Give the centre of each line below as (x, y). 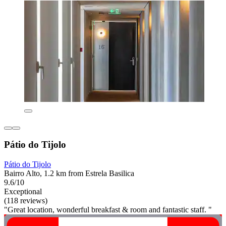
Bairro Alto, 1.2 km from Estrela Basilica (69, 174)
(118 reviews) (26, 201)
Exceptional (23, 192)
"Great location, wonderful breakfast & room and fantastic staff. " (108, 210)
